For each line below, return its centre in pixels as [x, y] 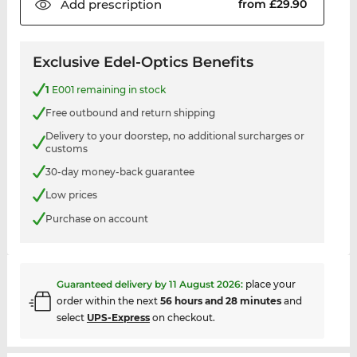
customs [66, 148]
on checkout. [182, 318]
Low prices [71, 195]
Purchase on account [96, 218]
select [71, 318]
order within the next [108, 301]
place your [270, 284]
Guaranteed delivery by [112, 284]
